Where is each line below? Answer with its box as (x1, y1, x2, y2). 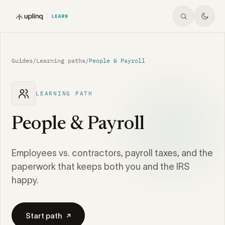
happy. (12, 175, 39, 185)
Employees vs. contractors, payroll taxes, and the (12, 148, 213, 158)
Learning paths (36, 57, 85, 64)
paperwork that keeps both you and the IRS (12, 162, 189, 172)
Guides (12, 57, 33, 64)
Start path (26, 211, 62, 220)
